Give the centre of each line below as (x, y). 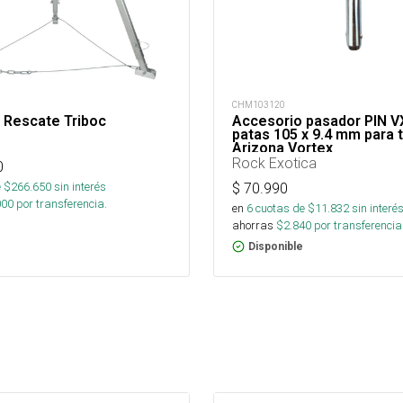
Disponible (276, 246)
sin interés (80, 187)
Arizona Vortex (282, 148)
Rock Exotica (274, 163)
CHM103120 (259, 105)
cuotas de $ (284, 208)
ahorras (253, 225)
